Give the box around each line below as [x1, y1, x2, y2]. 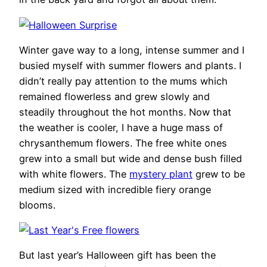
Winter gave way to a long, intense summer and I [19, 44, 244, 56]
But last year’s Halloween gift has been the [19, 249, 216, 262]
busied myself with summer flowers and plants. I [19, 59, 241, 72]
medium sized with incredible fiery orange [19, 183, 211, 195]
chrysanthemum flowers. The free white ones [19, 136, 227, 149]
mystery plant [129, 167, 193, 180]
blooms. [19, 198, 55, 211]
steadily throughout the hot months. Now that [19, 105, 231, 118]
